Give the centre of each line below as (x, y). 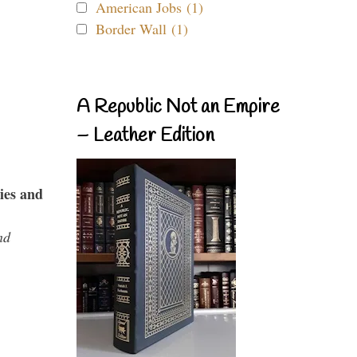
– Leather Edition (145, 136)
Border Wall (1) (142, 29)
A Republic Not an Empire (178, 108)
